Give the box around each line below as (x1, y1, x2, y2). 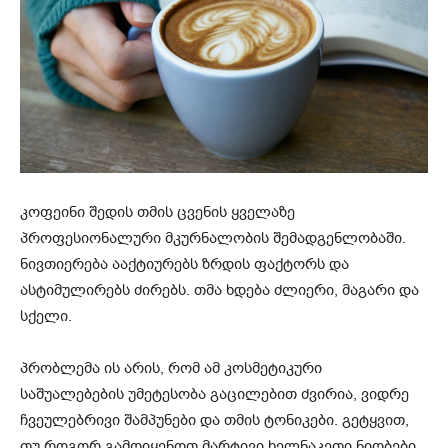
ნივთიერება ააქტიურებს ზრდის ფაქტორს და (20, 253, 349, 274)
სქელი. (20, 305, 72, 326)
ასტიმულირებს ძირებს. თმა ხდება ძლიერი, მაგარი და (20, 279, 419, 300)
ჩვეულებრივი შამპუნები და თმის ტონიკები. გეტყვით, (20, 409, 409, 430)
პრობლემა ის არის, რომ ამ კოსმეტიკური (20, 357, 322, 378)
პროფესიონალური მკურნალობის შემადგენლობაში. (20, 227, 406, 248)
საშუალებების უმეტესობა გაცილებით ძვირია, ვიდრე (20, 383, 409, 404)
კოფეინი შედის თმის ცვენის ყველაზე (20, 201, 295, 222)
